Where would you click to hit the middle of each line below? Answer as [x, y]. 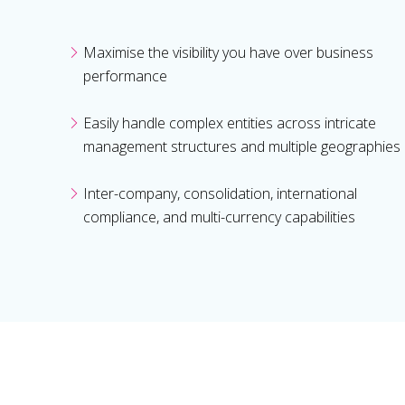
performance [125, 76]
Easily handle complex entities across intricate [230, 123]
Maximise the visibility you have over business [228, 53]
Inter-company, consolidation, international [220, 194]
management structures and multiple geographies [242, 147]
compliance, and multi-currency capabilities [219, 217]
